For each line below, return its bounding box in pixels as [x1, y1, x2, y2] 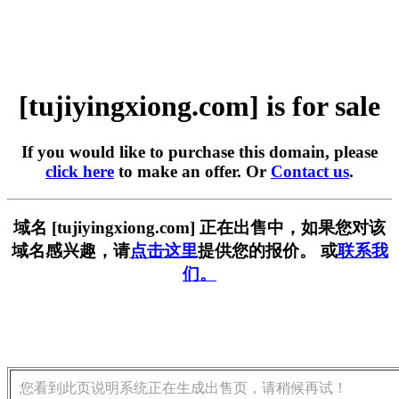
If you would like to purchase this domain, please [21, 142, 378, 161]
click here [45, 161, 114, 181]
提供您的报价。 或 [197, 241, 338, 261]
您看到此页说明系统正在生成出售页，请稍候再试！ [20, 380, 347, 396]
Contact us [271, 161, 349, 181]
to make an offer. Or [114, 161, 271, 181]
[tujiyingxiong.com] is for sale [19, 90, 380, 123]
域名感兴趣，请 [11, 241, 130, 261]
